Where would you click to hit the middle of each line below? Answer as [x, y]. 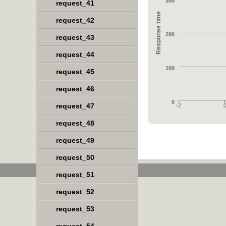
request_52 [75, 192]
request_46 [75, 89]
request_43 [75, 37]
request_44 [75, 54]
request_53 [75, 209]
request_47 [75, 106]
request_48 [75, 123]
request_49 [75, 140]
